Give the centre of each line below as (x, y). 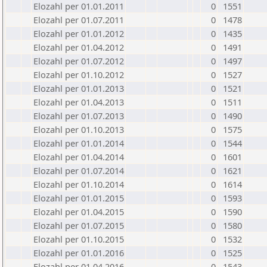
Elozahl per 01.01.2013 (79, 88)
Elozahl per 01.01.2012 (79, 33)
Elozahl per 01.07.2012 (79, 61)
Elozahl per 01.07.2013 (79, 116)
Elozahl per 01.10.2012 (79, 74)
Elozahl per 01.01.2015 (79, 198)
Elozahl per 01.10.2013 (79, 129)
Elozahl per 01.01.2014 (79, 143)
